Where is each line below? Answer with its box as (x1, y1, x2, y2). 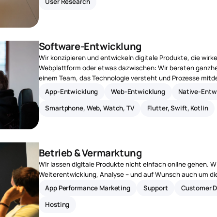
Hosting (45, 200, 70, 209)
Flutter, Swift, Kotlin (147, 104, 208, 113)
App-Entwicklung (45, 87, 98, 96)
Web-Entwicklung (111, 87, 166, 96)
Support (143, 183, 168, 192)
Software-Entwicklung (38, 40, 141, 53)
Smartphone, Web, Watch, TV (45, 104, 134, 113)
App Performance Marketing (45, 183, 130, 192)
